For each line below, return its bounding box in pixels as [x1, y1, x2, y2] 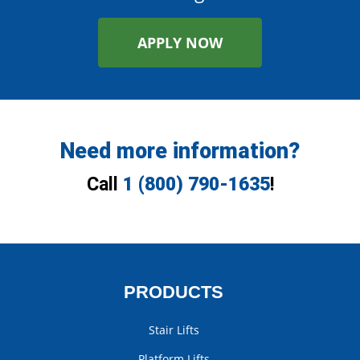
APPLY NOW [137, 33, 223, 52]
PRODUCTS [124, 282, 223, 302]
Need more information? [60, 138, 300, 164]
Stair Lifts [148, 322, 199, 337]
